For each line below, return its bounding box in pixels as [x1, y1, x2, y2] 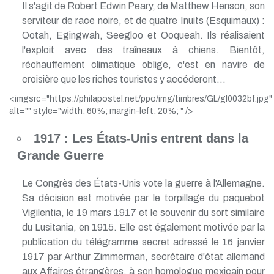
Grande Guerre [17, 148, 104, 162]
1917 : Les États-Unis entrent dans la [33, 131, 248, 145]
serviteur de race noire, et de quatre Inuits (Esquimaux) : [21, 15, 265, 26]
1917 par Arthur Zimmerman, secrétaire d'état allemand [21, 251, 265, 262]
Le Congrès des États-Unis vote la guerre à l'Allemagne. [21, 177, 265, 188]
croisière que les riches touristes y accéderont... [21, 73, 226, 84]
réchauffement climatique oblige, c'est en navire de [21, 59, 265, 70]
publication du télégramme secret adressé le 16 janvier [21, 236, 265, 247]
